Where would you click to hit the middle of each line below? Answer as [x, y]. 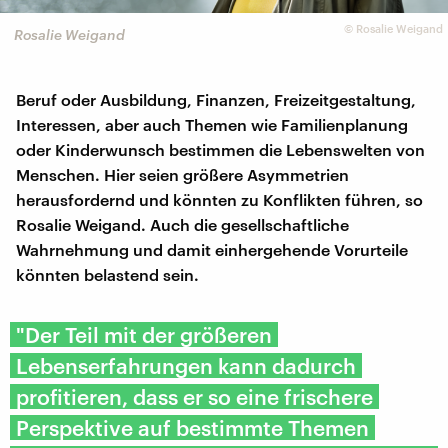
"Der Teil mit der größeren [144, 335]
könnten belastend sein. [107, 275]
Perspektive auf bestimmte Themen [192, 428]
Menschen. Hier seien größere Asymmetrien [182, 175]
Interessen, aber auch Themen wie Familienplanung [212, 125]
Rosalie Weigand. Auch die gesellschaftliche [182, 225]
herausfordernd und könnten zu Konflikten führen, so [219, 200]
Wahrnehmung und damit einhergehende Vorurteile [212, 250]
